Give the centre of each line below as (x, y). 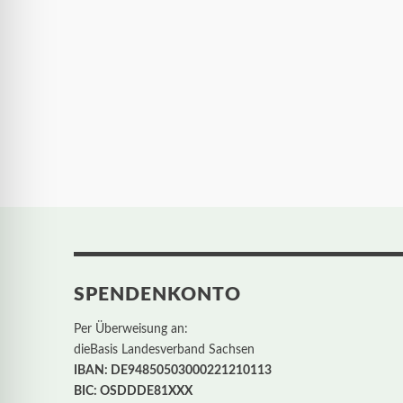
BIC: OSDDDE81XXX (133, 391)
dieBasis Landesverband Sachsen (164, 350)
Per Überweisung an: (131, 329)
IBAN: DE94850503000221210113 (173, 371)
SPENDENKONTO (157, 295)
